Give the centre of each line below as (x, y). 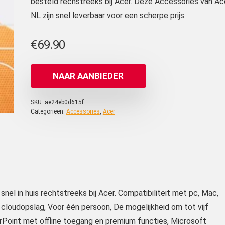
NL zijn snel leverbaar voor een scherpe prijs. (108, 15)
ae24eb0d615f (64, 102)
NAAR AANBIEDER (88, 76)
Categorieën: (48, 111)
